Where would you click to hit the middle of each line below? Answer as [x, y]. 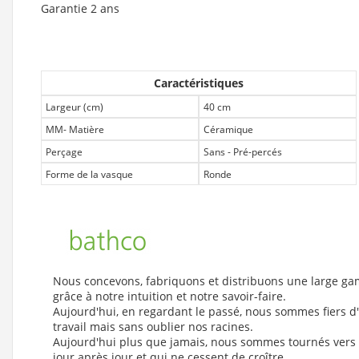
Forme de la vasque [89, 173]
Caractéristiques [199, 83]
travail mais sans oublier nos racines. [153, 326]
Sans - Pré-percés [243, 151]
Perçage [64, 151]
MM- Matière [75, 129]
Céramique [228, 129]
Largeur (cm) [75, 106]
